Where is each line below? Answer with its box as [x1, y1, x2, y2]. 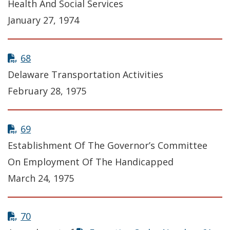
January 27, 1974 [8, 14, 79, 27]
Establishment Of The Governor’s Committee [8, 139, 207, 152]
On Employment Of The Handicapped [8, 156, 174, 168]
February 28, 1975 [8, 85, 86, 98]
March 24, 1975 [8, 172, 74, 185]
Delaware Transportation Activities [8, 68, 163, 81]
